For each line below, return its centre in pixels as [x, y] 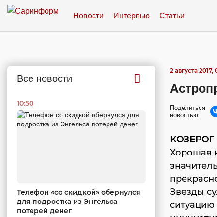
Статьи [172, 15]
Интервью [132, 15]
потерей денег [44, 210]
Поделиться [188, 108]
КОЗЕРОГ [192, 139]
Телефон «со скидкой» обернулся [79, 192]
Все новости [45, 78]
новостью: [185, 115]
